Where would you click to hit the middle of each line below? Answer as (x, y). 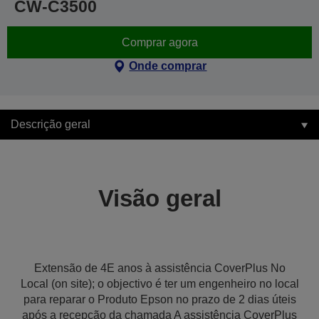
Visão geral (159, 198)
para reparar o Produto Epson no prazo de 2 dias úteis (159, 299)
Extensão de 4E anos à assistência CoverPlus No (159, 268)
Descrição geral (51, 124)
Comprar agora (159, 42)
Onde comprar (168, 66)
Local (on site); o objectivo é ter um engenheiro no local (159, 284)
